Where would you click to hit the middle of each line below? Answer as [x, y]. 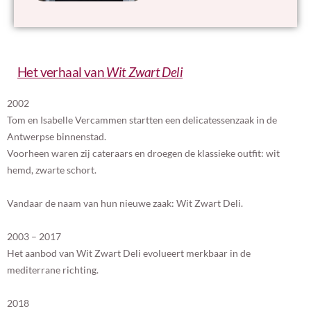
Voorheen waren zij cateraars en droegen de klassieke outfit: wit [143, 153]
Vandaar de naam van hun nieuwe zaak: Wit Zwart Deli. [125, 203]
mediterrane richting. [53, 270]
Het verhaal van [62, 72]
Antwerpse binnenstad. [57, 136]
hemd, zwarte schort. [52, 170]
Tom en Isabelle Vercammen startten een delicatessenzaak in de [142, 120]
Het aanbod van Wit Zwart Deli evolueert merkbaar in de [129, 253]
